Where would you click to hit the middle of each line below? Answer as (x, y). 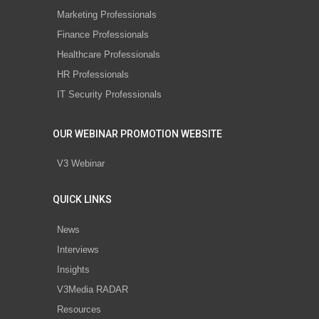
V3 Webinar (81, 164)
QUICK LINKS (82, 200)
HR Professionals (93, 74)
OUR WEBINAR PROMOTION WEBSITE (137, 134)
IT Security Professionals (109, 94)
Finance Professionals (103, 34)
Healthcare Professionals (109, 54)
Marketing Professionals (107, 14)
